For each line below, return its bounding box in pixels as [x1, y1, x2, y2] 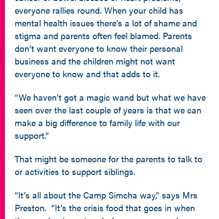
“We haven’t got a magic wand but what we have [15, 91, 206, 103]
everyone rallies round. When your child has [15, 4, 183, 16]
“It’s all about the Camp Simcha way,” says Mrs [15, 189, 197, 201]
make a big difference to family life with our [15, 116, 180, 129]
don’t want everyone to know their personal [15, 42, 183, 54]
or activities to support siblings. [15, 165, 135, 177]
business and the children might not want [15, 55, 175, 67]
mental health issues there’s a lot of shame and [15, 17, 197, 29]
